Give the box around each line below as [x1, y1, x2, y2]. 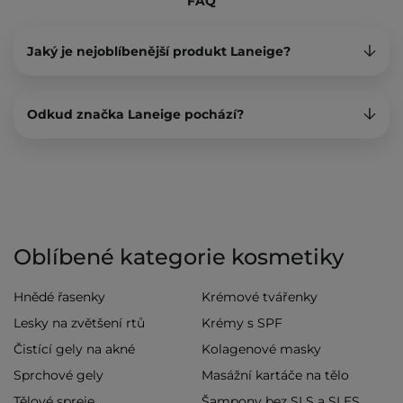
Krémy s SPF [201, 315, 282, 332]
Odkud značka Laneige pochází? [27, 106, 244, 123]
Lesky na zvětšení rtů [13, 315, 145, 332]
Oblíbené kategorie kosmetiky [13, 244, 344, 271]
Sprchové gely [13, 367, 103, 384]
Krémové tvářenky [201, 289, 318, 306]
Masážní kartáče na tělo [201, 367, 349, 384]
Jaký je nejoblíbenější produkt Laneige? [27, 43, 291, 60]
